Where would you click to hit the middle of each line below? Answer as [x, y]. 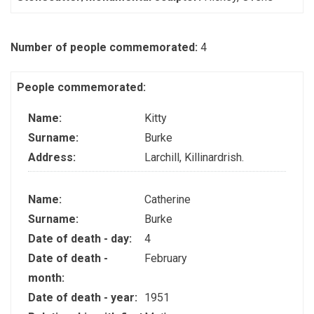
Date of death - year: [84, 297]
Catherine [167, 199]
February [165, 258]
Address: [53, 157]
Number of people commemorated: [105, 47]
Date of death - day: [81, 238]
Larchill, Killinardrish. [194, 157]
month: [48, 278]
